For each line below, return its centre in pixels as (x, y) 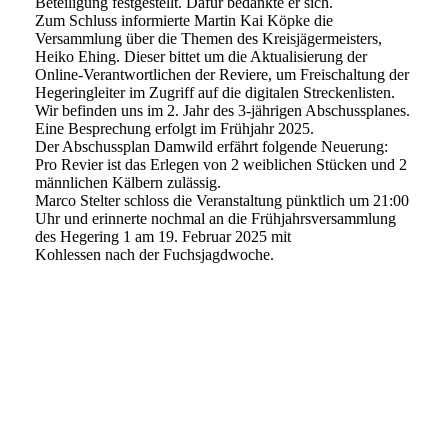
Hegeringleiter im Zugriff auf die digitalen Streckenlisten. (215, 93)
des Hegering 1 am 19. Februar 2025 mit (163, 237)
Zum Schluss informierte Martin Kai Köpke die (184, 21)
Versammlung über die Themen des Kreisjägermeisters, (208, 39)
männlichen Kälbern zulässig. (128, 183)
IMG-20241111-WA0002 (114, 397)
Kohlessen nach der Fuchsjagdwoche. (154, 255)
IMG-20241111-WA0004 (114, 361)
